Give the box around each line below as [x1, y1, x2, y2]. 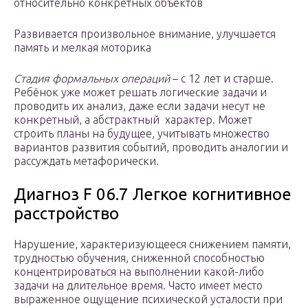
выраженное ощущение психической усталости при [14, 293, 283, 306]
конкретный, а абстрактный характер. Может [14, 113, 252, 126]
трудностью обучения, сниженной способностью [14, 252, 265, 265]
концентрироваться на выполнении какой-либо [14, 265, 264, 278]
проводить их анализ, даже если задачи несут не [14, 100, 265, 113]
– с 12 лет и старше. [170, 72, 274, 85]
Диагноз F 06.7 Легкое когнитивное [14, 185, 291, 204]
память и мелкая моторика [14, 41, 151, 54]
